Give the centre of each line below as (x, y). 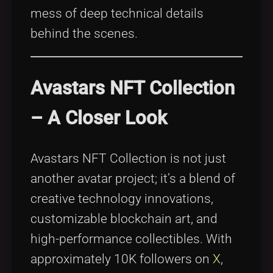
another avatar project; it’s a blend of (133, 179)
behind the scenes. (84, 33)
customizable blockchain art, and (124, 219)
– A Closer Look (99, 118)
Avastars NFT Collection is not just (128, 159)
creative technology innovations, (122, 199)
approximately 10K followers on (122, 259)
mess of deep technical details (117, 13)
